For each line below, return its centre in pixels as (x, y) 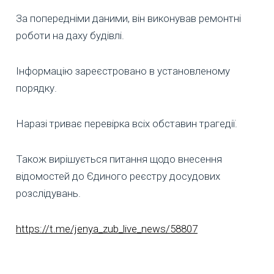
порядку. (36, 88)
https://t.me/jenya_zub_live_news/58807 (107, 228)
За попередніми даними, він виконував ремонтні (128, 18)
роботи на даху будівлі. (70, 35)
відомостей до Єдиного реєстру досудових (118, 176)
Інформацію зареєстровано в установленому (123, 71)
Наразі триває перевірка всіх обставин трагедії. (127, 123)
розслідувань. (48, 193)
